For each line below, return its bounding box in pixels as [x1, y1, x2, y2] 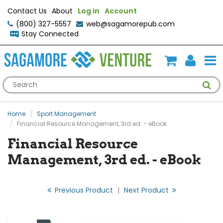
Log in [78, 6, 100, 16]
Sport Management [37, 110, 96, 118]
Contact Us [7, 6, 47, 16]
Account [105, 6, 137, 16]
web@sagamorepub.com [86, 19, 175, 29]
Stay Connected [21, 29, 79, 39]
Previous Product [52, 185, 113, 195]
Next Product [123, 185, 171, 195]
